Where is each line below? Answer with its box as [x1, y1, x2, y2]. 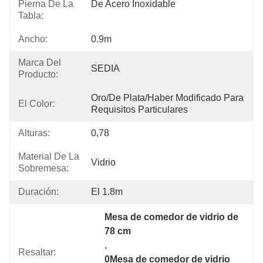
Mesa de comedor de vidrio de [104, 212, 239, 222]
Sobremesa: [18, 163, 69, 173]
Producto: [18, 69, 58, 79]
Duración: [18, 187, 59, 197]
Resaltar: [18, 247, 56, 257]
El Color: [18, 99, 55, 109]
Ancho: [18, 34, 48, 44]
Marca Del [18, 58, 61, 68]
